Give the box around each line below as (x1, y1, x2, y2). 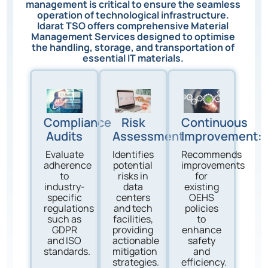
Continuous (181, 114, 248, 130)
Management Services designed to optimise (31, 29, 235, 43)
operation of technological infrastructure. (36, 8, 229, 22)
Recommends (181, 147, 242, 161)
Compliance (44, 114, 112, 130)
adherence (44, 158, 92, 172)
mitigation (112, 244, 158, 258)
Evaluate (45, 147, 84, 161)
